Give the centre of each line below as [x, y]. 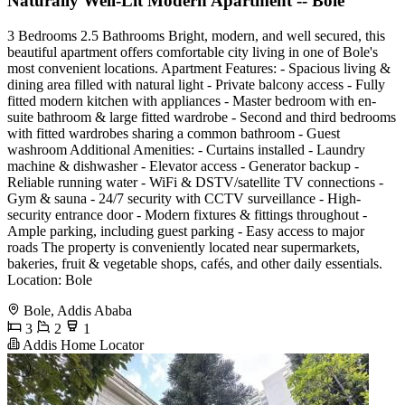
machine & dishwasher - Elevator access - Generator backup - [183, 165]
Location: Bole [50, 279]
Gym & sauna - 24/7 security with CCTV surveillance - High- [184, 198]
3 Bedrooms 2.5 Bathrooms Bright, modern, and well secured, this [196, 35]
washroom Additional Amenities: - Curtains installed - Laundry [186, 149]
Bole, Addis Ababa [78, 310]
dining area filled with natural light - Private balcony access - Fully [196, 84]
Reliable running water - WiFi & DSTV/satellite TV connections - [195, 182]
